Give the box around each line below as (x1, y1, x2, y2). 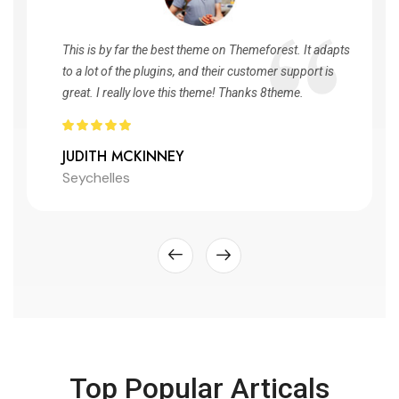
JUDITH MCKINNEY (62, 145, 184, 167)
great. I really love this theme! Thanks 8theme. (62, 85, 304, 100)
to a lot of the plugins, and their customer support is (62, 63, 334, 78)
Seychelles (62, 167, 130, 187)
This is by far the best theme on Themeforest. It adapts (62, 42, 350, 57)
